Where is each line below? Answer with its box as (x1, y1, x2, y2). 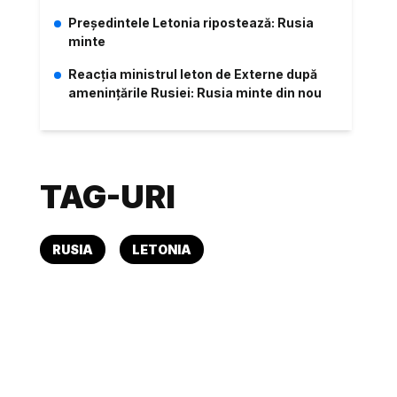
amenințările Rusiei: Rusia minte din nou (68, 85, 323, 100)
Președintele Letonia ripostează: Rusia (68, 15, 315, 30)
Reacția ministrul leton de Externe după (68, 66, 318, 82)
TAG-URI (40, 177, 176, 216)
